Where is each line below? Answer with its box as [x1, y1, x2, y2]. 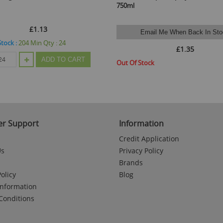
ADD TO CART [41, 55, 85, 63]
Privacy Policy [119, 145, 163, 155]
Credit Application [119, 133, 179, 143]
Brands [119, 157, 143, 167]
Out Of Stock [116, 58, 154, 67]
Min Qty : [30, 38, 59, 47]
